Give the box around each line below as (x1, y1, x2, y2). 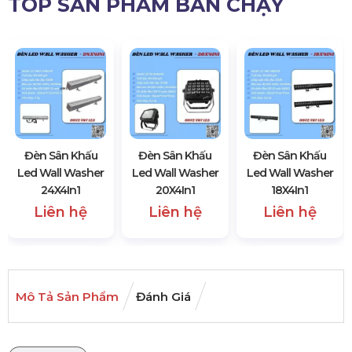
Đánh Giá (136, 288, 191, 304)
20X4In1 (155, 182, 195, 197)
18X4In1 (271, 182, 309, 197)
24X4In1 (41, 182, 81, 197)
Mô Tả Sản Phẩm (16, 288, 119, 304)
